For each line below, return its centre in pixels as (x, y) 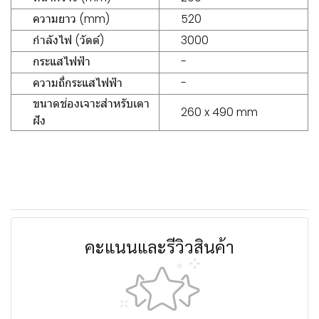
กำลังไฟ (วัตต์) (68, 40)
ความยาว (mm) (71, 19)
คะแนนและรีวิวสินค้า (159, 246)
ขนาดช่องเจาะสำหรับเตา (91, 104)
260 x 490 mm (219, 112)
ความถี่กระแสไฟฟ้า (78, 83)
